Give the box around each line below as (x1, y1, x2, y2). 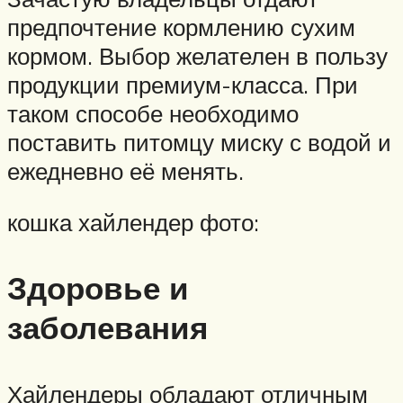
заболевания (7, 308, 208, 348)
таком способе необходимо (7, 98, 299, 128)
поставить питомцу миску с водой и (7, 127, 391, 157)
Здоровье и (7, 268, 189, 309)
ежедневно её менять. (7, 156, 244, 185)
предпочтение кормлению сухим (7, 12, 355, 41)
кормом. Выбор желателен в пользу (7, 40, 388, 70)
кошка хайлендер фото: (7, 208, 259, 237)
